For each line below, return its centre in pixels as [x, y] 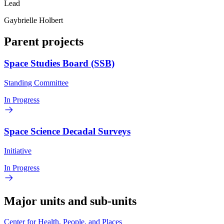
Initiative [18, 150]
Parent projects [44, 41]
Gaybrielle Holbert [33, 20]
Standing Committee [36, 83]
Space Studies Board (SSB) [59, 63]
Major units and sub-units [70, 201]
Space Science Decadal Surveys [67, 131]
